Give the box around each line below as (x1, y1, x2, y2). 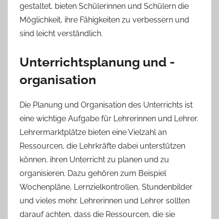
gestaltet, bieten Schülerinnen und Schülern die (20, 1, 189, 11)
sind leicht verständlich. (20, 29, 103, 39)
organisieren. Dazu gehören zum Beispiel (20, 168, 166, 178)
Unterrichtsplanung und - (20, 55, 175, 70)
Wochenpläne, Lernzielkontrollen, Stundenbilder (20, 182, 193, 192)
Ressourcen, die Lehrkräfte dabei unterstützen (20, 141, 185, 151)
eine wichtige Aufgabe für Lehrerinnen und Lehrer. (20, 113, 198, 123)
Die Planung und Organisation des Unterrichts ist (20, 100, 193, 109)
